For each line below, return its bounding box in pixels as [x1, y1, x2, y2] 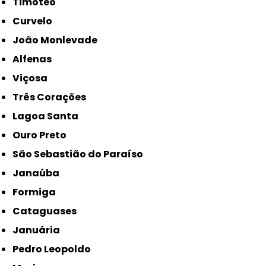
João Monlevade [18, 33, 98, 47]
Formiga [18, 185, 56, 199]
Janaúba [18, 166, 60, 180]
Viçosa [20, 71, 48, 85]
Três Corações [19, 90, 87, 104]
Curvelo [20, 14, 53, 28]
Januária [18, 223, 61, 237]
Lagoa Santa [17, 109, 79, 123]
